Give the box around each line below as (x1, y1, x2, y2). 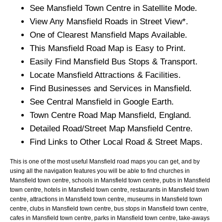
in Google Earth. (111, 97, 174, 107)
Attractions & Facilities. (93, 70, 181, 80)
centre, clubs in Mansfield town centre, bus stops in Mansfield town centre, (10, 205, 208, 212)
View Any (30, 16, 66, 26)
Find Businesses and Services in (30, 83, 154, 93)
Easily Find (30, 56, 73, 66)
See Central (30, 97, 76, 107)
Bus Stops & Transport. (109, 56, 198, 66)
